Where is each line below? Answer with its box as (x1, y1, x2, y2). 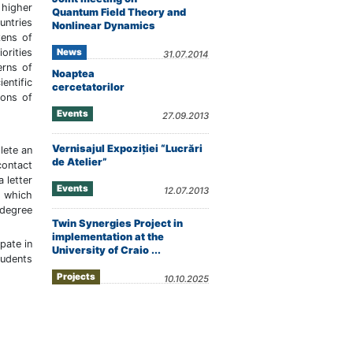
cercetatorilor (52, 81, 124, 93)
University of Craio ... (52, 244, 161, 256)
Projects (57, 271, 95, 282)
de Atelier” (52, 156, 107, 168)
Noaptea (52, 68, 95, 80)
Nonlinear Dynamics (52, 20, 155, 32)
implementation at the (52, 231, 164, 243)
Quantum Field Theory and (52, 6, 186, 18)
